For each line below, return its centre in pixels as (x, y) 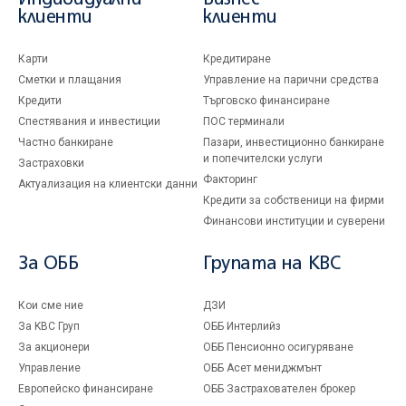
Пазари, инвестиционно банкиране (294, 142)
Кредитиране (237, 59)
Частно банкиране (66, 142)
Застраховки (51, 163)
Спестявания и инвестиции (89, 121)
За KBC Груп (49, 326)
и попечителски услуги (263, 159)
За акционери (54, 347)
